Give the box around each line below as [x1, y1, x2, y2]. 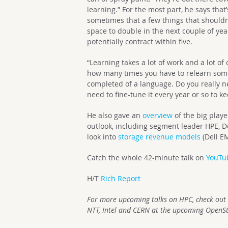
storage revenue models [118, 132, 201, 141]
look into [87, 132, 119, 141]
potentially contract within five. [87, 37, 193, 46]
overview [142, 110, 173, 120]
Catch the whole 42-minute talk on [87, 153, 207, 162]
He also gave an [87, 110, 143, 120]
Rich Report [101, 174, 141, 183]
